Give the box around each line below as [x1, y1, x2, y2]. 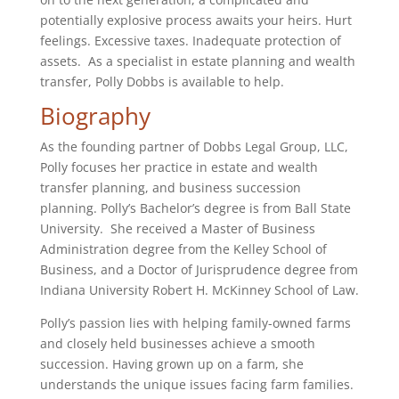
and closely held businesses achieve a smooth [39, 335, 315, 352]
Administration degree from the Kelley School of [39, 240, 327, 257]
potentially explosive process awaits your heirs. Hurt [39, 12, 352, 28]
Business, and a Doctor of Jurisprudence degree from [39, 261, 358, 278]
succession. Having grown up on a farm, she [39, 355, 304, 372]
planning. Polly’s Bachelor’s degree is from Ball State [39, 199, 351, 216]
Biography [39, 100, 151, 132]
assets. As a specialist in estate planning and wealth [39, 53, 355, 69]
